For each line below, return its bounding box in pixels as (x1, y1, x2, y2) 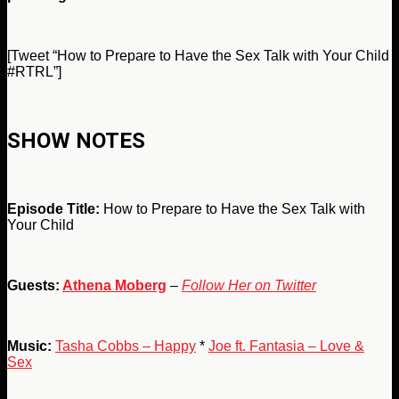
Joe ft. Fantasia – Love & (208, 338, 364, 354)
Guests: (7, 277, 62, 293)
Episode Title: (7, 200, 100, 216)
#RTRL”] (7, 63, 61, 79)
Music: (7, 338, 52, 354)
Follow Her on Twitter (182, 277, 316, 293)
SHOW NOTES (7, 127, 145, 153)
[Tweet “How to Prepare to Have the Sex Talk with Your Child (7, 47, 389, 63)
